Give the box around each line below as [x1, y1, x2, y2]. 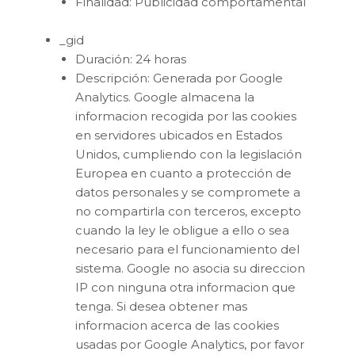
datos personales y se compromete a [75, 184, 300, 200]
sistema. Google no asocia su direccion [75, 260, 305, 276]
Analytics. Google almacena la [75, 89, 254, 105]
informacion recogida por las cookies [75, 108, 296, 124]
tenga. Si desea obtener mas [75, 298, 247, 314]
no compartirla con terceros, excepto [75, 203, 301, 219]
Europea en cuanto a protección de [75, 165, 292, 181]
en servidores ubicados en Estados [75, 127, 282, 143]
